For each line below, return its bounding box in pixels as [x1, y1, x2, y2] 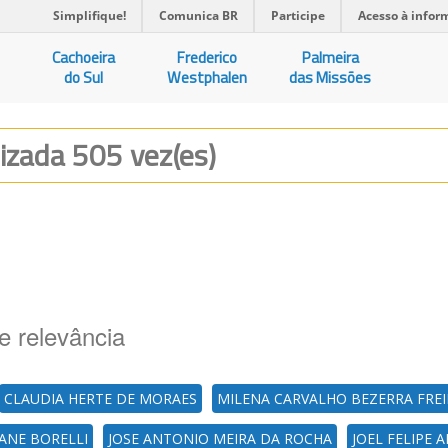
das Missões [289, 66, 372, 89]
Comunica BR [159, 7, 238, 24]
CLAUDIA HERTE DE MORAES [4, 389, 197, 408]
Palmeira [301, 46, 359, 69]
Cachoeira [52, 46, 116, 69]
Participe [271, 7, 325, 24]
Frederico [177, 46, 238, 69]
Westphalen [167, 66, 248, 89]
